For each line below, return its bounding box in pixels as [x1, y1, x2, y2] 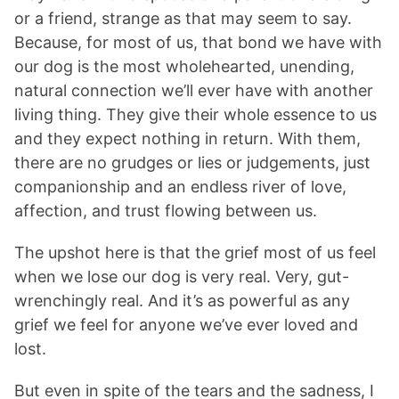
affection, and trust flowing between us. [14, 201, 317, 221]
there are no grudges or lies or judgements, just [14, 153, 370, 173]
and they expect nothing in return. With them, [14, 129, 361, 149]
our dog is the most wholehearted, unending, [14, 57, 354, 77]
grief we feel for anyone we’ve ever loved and [14, 315, 358, 335]
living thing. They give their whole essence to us [14, 105, 377, 125]
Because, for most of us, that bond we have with [14, 33, 382, 53]
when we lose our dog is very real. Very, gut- [14, 267, 349, 287]
